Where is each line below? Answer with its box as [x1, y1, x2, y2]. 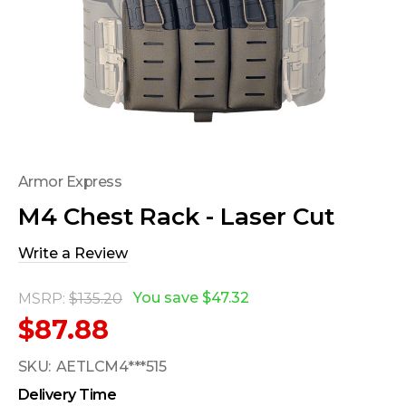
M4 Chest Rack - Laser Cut [18, 201, 334, 231]
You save [133, 289, 198, 307]
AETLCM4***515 [55, 357, 167, 375]
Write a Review [18, 244, 128, 262]
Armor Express [18, 172, 122, 190]
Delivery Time [18, 385, 117, 403]
